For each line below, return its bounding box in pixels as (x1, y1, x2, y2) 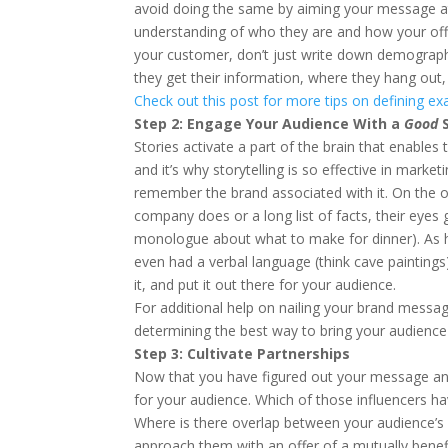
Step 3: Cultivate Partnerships (134, 344, 351, 363)
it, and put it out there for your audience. (134, 275, 397, 294)
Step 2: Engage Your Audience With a (134, 114, 401, 133)
